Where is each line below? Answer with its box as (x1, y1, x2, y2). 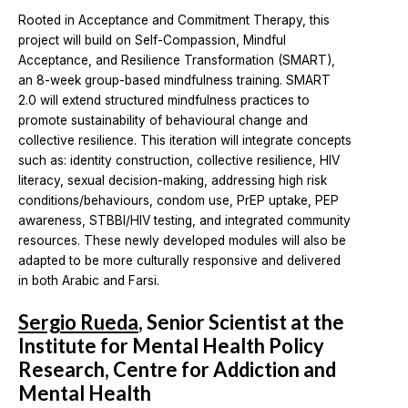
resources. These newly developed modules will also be (18, 232, 346, 248)
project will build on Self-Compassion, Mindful (18, 32, 286, 47)
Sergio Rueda (18, 309, 138, 334)
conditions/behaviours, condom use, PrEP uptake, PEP (18, 192, 339, 208)
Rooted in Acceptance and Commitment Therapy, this (18, 12, 330, 27)
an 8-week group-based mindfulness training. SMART (18, 72, 331, 87)
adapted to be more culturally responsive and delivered (18, 252, 341, 268)
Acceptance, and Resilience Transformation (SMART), (18, 52, 335, 67)
